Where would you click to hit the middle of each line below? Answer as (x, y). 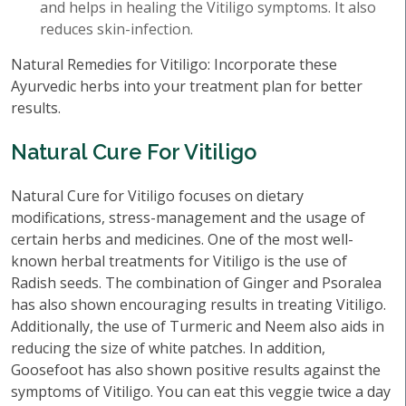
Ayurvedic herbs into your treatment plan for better (187, 86)
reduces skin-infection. (116, 29)
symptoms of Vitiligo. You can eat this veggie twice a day (201, 391)
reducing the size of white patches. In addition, (168, 348)
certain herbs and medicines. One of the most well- (182, 239)
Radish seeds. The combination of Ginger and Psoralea (196, 283)
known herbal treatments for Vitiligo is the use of (179, 261)
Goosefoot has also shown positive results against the (196, 370)
